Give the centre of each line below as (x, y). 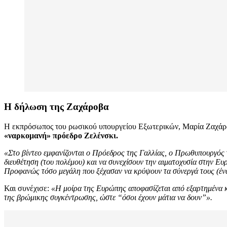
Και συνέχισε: (28, 188)
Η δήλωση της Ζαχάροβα (56, 106)
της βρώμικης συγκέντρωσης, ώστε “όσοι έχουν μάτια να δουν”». (108, 197)
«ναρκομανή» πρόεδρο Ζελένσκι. (61, 135)
